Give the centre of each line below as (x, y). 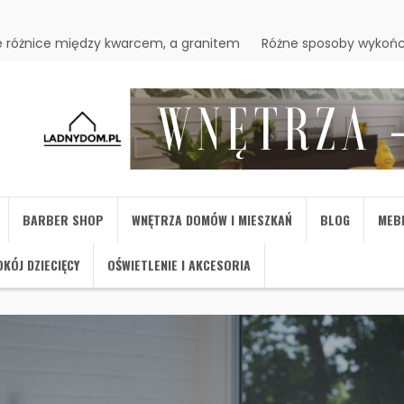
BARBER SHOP (63, 220)
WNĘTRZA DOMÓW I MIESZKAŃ (212, 220)
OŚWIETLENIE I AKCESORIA (179, 265)
